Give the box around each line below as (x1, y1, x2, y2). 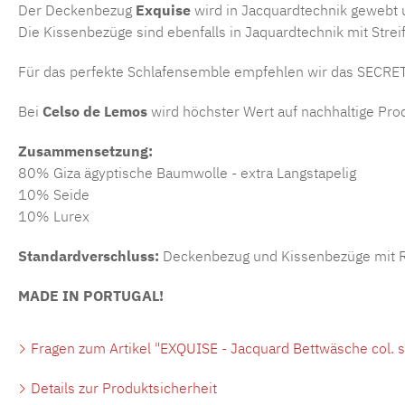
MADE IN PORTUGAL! (18, 286, 164, 305)
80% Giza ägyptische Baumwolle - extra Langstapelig (18, 163, 356, 182)
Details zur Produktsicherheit (27, 378, 217, 397)
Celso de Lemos (42, 101, 147, 120)
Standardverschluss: (18, 246, 159, 265)
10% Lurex (18, 206, 89, 225)
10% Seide (18, 184, 89, 203)
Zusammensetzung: (18, 141, 153, 160)
